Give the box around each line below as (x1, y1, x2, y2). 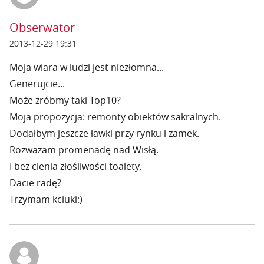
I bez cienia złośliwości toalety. (9, 160, 141, 173)
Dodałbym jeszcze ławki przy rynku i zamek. (9, 127, 199, 140)
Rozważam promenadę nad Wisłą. (9, 143, 159, 156)
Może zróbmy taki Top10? (9, 94, 121, 107)
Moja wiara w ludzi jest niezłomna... (9, 61, 164, 74)
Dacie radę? (9, 176, 61, 189)
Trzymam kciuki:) (9, 193, 82, 206)
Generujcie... (9, 77, 65, 90)
